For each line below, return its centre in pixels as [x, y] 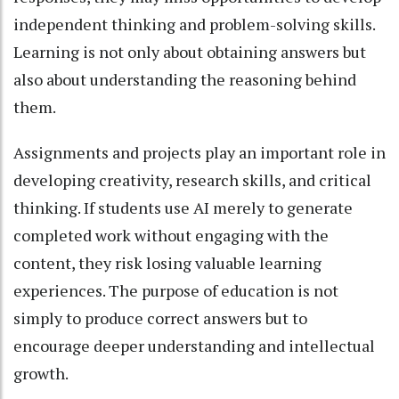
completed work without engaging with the [171, 235]
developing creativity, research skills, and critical [192, 179]
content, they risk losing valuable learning [167, 262]
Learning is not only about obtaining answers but [190, 51]
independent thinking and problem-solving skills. [194, 24]
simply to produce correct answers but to [160, 318]
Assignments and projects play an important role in [199, 152]
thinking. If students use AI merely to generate [183, 207]
